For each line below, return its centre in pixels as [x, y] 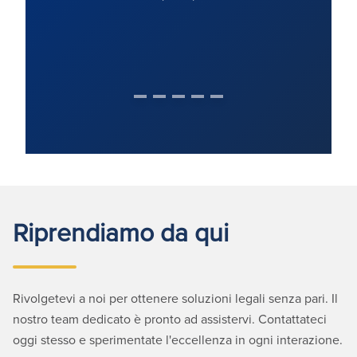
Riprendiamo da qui [121, 231]
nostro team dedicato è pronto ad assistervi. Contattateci [170, 318]
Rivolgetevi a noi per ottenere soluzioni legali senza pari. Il [175, 298]
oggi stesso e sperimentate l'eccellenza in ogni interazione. [178, 339]
